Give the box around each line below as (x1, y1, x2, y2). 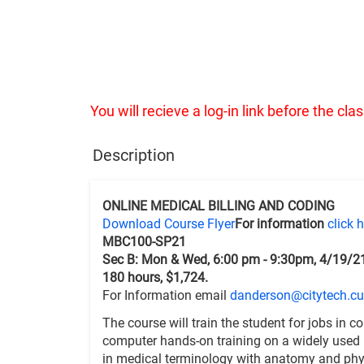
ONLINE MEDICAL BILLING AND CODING (102, 198, 335, 214)
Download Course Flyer (102, 216, 235, 232)
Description (93, 145, 175, 165)
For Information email (102, 288, 230, 303)
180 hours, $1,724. (102, 270, 208, 285)
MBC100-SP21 (102, 234, 186, 249)
